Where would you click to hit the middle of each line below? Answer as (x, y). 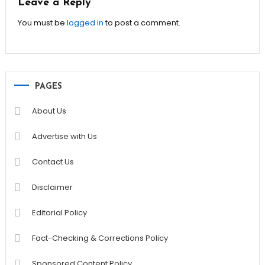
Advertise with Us (64, 137)
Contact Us (53, 162)
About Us (49, 111)
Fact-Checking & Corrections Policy (100, 238)
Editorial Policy (59, 213)
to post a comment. (142, 23)
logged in (85, 23)
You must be (42, 23)
